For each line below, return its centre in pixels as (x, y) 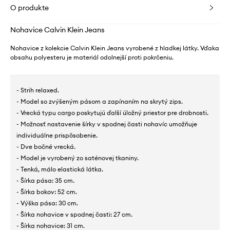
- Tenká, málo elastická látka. (60, 169)
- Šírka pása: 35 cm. (45, 180)
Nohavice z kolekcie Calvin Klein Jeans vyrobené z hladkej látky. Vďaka (115, 48)
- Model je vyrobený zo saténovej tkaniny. (78, 158)
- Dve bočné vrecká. (46, 146)
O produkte (30, 7)
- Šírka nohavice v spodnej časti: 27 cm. (74, 214)
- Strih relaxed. (38, 90)
